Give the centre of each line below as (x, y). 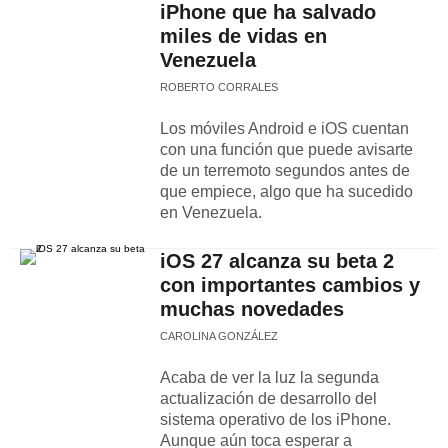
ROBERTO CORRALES (219, 87)
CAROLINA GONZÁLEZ (219, 336)
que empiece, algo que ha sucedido (286, 191)
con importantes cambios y (290, 285)
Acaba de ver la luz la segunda (269, 377)
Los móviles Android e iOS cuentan (284, 128)
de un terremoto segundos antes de (285, 170)
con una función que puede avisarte (286, 149)
